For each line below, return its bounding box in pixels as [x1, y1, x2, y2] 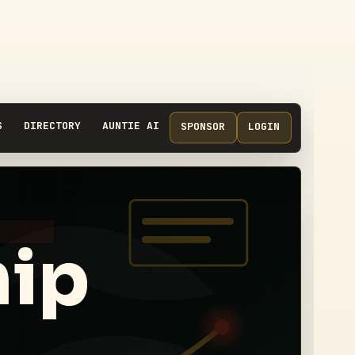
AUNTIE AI [101, 118, 159, 132]
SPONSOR [181, 119, 226, 133]
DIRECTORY [23, 118, 81, 132]
